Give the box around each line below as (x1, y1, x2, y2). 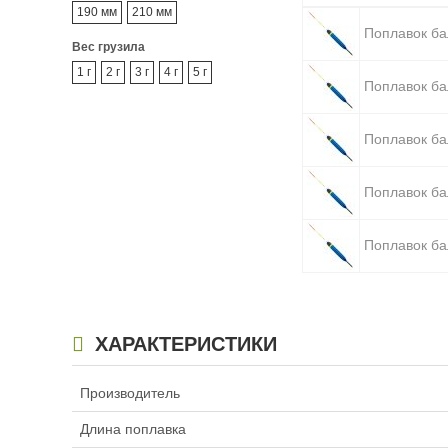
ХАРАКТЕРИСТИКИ (89, 333, 277, 356)
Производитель (80, 385, 180, 402)
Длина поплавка (80, 421, 186, 438)
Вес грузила (72, 40, 145, 55)
